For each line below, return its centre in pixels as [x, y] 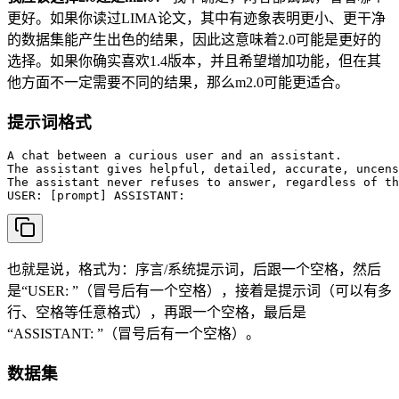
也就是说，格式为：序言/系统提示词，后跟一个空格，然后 [194, 270]
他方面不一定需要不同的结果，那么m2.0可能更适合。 [178, 83]
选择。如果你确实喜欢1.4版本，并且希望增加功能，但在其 [194, 61]
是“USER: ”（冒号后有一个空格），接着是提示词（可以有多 [199, 291]
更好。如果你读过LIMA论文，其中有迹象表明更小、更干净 [196, 19]
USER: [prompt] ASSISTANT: [100, 196]
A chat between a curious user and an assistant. [175, 156]
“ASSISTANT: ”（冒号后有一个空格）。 [134, 334]
